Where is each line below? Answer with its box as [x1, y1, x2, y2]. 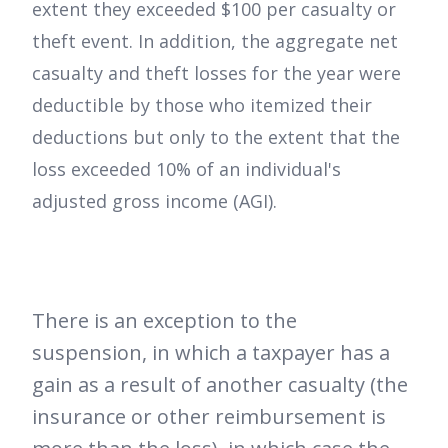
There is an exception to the [32, 307, 297, 335]
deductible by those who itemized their [32, 93, 372, 118]
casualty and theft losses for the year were [32, 61, 401, 86]
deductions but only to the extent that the [32, 125, 400, 150]
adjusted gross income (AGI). [32, 189, 277, 214]
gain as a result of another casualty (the [32, 371, 408, 399]
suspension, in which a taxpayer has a [32, 339, 390, 367]
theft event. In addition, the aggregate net [32, 29, 398, 54]
